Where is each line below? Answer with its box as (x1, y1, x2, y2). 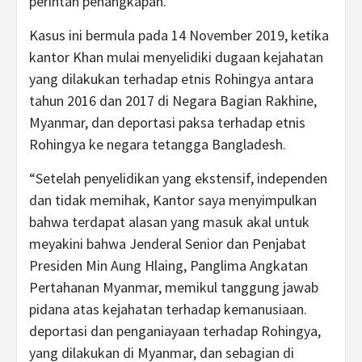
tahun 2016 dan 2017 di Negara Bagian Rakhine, (29, 91, 317, 110)
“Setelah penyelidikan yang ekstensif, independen (29, 169, 327, 187)
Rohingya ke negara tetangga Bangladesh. (29, 135, 286, 154)
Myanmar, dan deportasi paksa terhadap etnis (29, 113, 305, 132)
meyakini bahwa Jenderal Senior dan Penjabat (29, 234, 306, 253)
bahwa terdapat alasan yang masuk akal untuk (29, 213, 309, 231)
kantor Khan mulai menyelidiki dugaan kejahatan (29, 48, 323, 66)
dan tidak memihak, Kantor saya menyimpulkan (29, 191, 317, 209)
